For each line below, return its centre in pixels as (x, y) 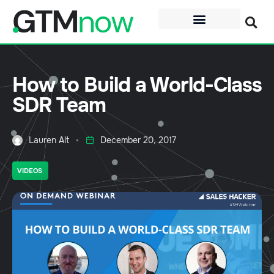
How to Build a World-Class (137, 85)
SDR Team (59, 106)
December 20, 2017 (138, 140)
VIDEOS (30, 171)
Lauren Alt (49, 140)
